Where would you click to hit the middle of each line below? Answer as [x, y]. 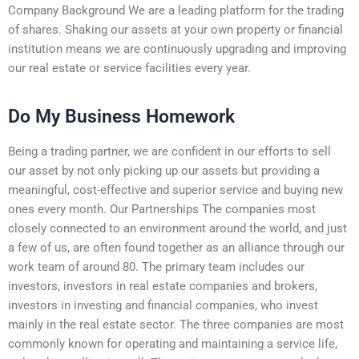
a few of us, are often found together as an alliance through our [176, 247]
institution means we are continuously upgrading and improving [177, 48]
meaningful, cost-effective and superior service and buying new [175, 190]
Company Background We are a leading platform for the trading [176, 10]
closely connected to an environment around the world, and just [177, 228]
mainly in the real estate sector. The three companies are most [176, 324]
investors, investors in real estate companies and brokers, [163, 286]
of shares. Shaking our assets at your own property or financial [175, 29]
